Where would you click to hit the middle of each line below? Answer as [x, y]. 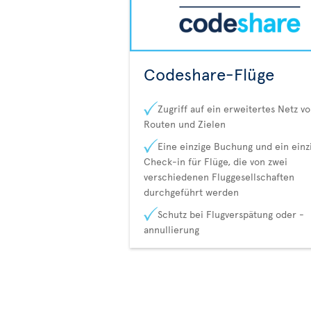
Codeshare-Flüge [209, 74]
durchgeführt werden [191, 192]
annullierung [171, 230]
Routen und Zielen [185, 124]
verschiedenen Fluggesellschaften [219, 177]
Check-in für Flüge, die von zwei [216, 162]
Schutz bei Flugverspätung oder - [231, 215]
